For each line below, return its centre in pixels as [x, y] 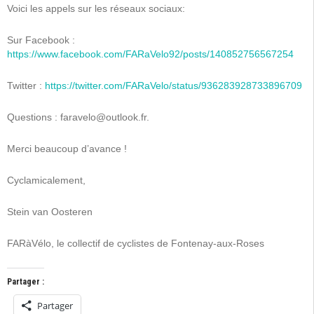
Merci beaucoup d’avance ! [67, 149]
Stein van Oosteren [50, 212]
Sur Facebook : [41, 40]
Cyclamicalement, [46, 180]
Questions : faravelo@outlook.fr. [78, 117]
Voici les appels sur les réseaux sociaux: [96, 8]
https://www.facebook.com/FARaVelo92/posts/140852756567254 [150, 54]
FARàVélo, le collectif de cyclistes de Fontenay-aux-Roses [136, 243]
